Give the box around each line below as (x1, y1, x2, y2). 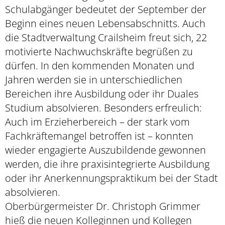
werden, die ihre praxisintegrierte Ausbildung (5, 157, 209, 171)
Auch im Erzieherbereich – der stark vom (5, 115, 190, 129)
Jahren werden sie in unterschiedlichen (5, 72, 182, 86)
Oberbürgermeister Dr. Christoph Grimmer (5, 199, 200, 213)
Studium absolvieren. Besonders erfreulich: (5, 100, 202, 115)
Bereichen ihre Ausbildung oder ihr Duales (5, 86, 198, 100)
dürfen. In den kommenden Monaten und (5, 58, 194, 72)
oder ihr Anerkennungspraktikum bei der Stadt (5, 171, 218, 185)
